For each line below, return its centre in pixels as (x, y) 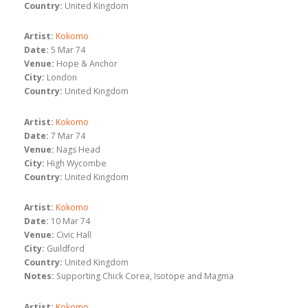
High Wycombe (77, 163)
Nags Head (78, 149)
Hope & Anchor (87, 64)
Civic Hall (74, 235)
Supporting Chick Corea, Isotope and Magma (145, 276)
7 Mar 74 (68, 135)
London (62, 78)
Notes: (39, 276)
